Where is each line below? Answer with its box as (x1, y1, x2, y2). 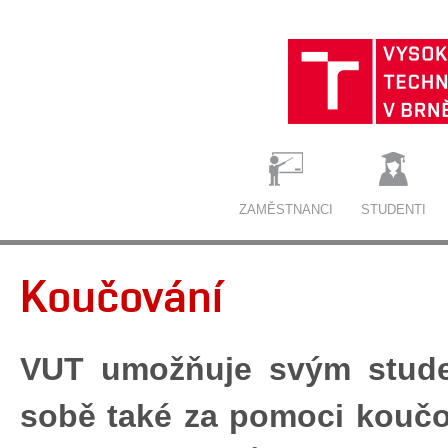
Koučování (19, 268, 223, 322)
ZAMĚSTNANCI (239, 202, 333, 218)
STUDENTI (360, 202, 426, 218)
